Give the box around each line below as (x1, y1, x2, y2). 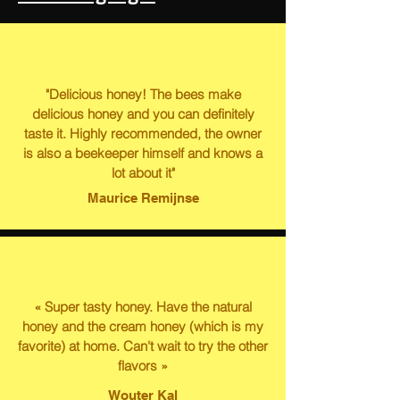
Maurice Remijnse (87, 190, 199, 206)
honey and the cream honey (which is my (22, 318, 263, 336)
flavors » (118, 357, 168, 375)
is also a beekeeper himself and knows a (23, 145, 262, 162)
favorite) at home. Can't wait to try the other (18, 337, 268, 355)
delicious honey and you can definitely (31, 105, 254, 123)
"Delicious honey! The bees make (45, 86, 241, 104)
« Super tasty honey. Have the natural (34, 298, 252, 316)
